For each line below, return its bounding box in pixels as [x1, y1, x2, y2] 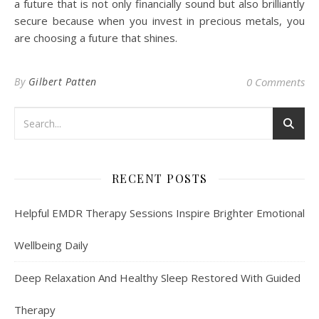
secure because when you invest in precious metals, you [14, 14, 305, 28]
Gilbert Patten [28, 75, 97, 89]
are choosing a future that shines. [14, 31, 177, 46]
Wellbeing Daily [14, 238, 88, 253]
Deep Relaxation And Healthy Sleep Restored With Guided [14, 271, 300, 286]
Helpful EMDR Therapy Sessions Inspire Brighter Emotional [14, 206, 305, 221]
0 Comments [246, 75, 305, 90]
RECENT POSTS [111, 171, 208, 187]
